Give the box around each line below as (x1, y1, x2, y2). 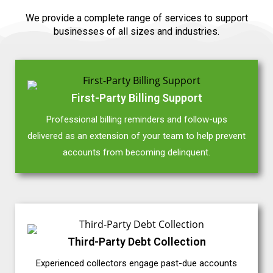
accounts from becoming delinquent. (63, 147, 210, 158)
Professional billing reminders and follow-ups (46, 114, 227, 126)
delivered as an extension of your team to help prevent (27, 130, 246, 142)
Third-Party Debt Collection (67, 235, 206, 249)
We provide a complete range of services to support (25, 12, 248, 24)
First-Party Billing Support (71, 91, 202, 105)
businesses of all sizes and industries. (54, 26, 219, 38)
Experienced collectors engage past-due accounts (36, 258, 237, 269)
